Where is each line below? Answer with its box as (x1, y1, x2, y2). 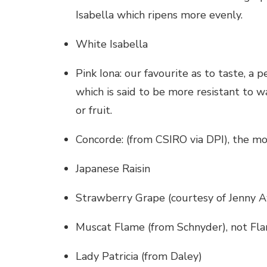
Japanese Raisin (76, 161, 150, 176)
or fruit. (76, 103, 112, 117)
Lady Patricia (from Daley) (76, 249, 202, 263)
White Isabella (76, 36, 148, 51)
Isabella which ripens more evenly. (76, 7, 243, 22)
